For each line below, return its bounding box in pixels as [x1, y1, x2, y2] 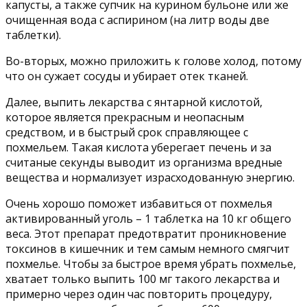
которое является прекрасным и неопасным [5, 109, 244, 125]
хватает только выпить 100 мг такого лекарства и [5, 271, 280, 286]
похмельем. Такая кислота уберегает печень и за [5, 139, 271, 155]
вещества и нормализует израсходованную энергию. [5, 169, 295, 185]
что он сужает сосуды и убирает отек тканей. [5, 68, 248, 84]
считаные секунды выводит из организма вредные [5, 154, 282, 170]
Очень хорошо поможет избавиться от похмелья [5, 195, 272, 211]
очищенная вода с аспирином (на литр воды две [5, 12, 269, 27]
